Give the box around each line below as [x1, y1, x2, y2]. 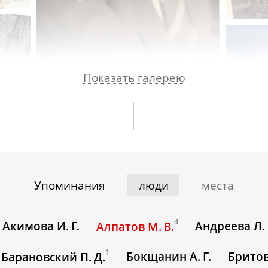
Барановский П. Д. [1, 249, 106, 266]
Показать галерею [83, 69, 185, 85]
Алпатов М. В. [96, 218, 175, 234]
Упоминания [33, 177, 105, 193]
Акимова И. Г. [2, 218, 80, 234]
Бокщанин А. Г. [126, 249, 212, 265]
